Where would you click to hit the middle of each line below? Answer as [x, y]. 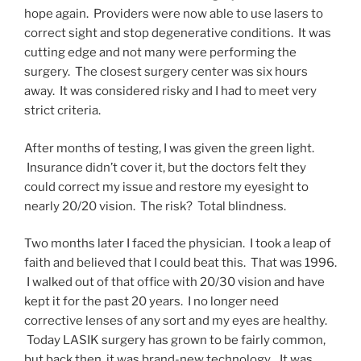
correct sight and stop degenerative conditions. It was [178, 33]
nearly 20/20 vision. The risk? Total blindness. [155, 206]
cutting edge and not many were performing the [160, 53]
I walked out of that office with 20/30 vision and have [174, 282]
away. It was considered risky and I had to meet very [170, 91]
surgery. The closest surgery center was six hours [166, 72]
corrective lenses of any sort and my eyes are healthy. [176, 321]
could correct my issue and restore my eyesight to [166, 187]
